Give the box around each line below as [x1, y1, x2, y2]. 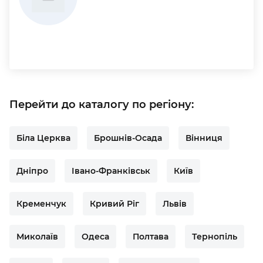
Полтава [133, 231, 168, 242]
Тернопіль [192, 231, 237, 242]
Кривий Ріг [90, 198, 139, 209]
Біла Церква [16, 133, 70, 143]
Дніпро [16, 166, 48, 176]
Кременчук [16, 198, 66, 209]
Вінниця [186, 133, 222, 143]
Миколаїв [16, 231, 58, 242]
